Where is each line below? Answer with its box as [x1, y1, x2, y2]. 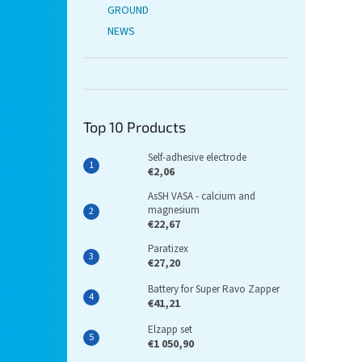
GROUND [107, 2, 149, 19]
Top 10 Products [83, 118, 186, 137]
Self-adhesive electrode [148, 150, 246, 166]
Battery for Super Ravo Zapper [148, 282, 280, 297]
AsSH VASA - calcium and [148, 189, 255, 204]
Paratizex [148, 242, 188, 257]
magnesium [148, 203, 200, 218]
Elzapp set [148, 322, 192, 338]
